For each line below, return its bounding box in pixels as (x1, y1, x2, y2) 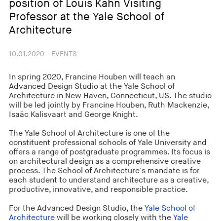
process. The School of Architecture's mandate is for (8, 166, 200, 176)
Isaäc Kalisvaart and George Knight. (8, 110, 138, 119)
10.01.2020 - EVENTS (8, 50, 77, 59)
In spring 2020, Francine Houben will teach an (8, 72, 175, 82)
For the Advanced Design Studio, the (8, 203, 145, 213)
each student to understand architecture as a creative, (8, 175, 209, 185)
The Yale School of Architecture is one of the (8, 128, 170, 138)
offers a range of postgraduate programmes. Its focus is (8, 147, 210, 157)
